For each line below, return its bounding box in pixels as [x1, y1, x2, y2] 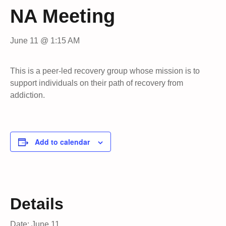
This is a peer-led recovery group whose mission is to [10, 67, 200, 75]
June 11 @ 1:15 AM [10, 36, 80, 45]
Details [10, 194, 64, 213]
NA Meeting [10, 6, 115, 27]
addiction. [10, 91, 45, 99]
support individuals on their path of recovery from [10, 79, 183, 87]
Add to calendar [35, 137, 90, 147]
